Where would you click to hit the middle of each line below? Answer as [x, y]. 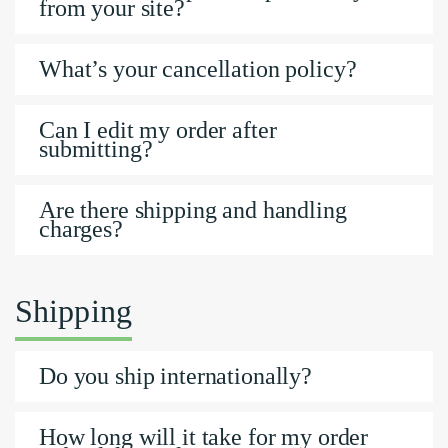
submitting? [96, 149]
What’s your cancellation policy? [198, 69]
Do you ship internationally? [175, 376]
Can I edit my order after [158, 130]
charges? [81, 229]
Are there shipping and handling [193, 210]
